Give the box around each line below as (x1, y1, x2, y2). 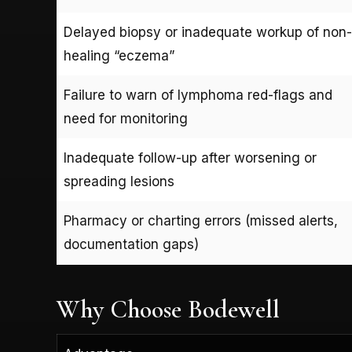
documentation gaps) (64, 236, 199, 252)
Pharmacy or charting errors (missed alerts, (64, 212, 338, 229)
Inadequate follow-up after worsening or (64, 149, 317, 166)
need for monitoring (64, 110, 188, 126)
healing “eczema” (64, 47, 174, 64)
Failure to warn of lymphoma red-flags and (64, 86, 332, 103)
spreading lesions (64, 173, 174, 189)
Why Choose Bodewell (57, 293, 280, 324)
